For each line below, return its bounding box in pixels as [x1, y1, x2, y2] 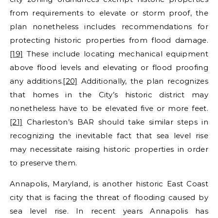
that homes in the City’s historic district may [10, 90, 208, 99]
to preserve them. [10, 158, 77, 167]
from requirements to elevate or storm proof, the [10, 8, 208, 18]
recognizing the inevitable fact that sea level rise [10, 130, 208, 140]
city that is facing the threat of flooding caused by [10, 192, 208, 202]
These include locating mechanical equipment [23, 49, 208, 58]
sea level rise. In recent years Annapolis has [10, 206, 208, 216]
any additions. [10, 76, 63, 86]
